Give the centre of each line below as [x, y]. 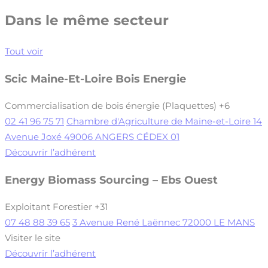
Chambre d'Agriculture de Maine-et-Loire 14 [164, 121]
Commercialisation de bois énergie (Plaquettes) [111, 106]
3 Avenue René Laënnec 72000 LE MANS [164, 223]
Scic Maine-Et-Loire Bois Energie [95, 78]
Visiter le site [33, 238]
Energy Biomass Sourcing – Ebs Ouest [111, 179]
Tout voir [24, 51]
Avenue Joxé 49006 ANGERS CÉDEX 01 [92, 137]
